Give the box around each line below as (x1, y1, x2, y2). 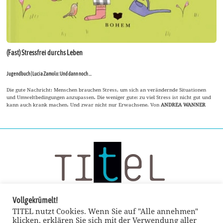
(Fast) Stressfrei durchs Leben (6, 48, 83, 57)
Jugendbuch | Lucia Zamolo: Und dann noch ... (6, 70, 92, 77)
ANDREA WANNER (161, 101, 206, 108)
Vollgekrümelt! (12, 196, 58, 205)
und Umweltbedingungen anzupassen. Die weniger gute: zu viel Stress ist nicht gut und (6, 93, 212, 101)
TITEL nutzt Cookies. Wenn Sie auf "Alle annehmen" (12, 206, 198, 216)
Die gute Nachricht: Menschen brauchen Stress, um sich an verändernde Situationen (6, 86, 207, 93)
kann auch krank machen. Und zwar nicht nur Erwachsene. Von (6, 101, 161, 108)
